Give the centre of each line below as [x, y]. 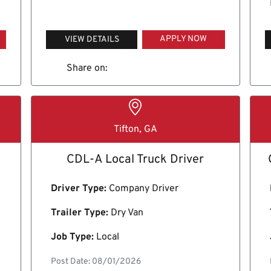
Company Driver [143, 189]
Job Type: [73, 237]
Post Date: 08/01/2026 [96, 262]
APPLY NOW [184, 39]
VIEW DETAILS [92, 39]
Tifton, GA [135, 130]
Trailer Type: [80, 213]
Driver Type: [79, 189]
